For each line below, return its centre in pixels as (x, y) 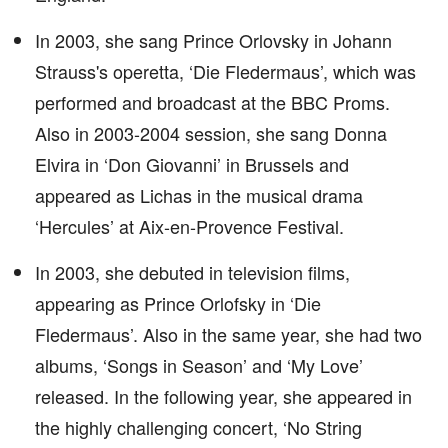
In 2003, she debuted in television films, (192, 272)
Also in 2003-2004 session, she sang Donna (211, 133)
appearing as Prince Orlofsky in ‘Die (178, 303)
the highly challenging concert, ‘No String (198, 427)
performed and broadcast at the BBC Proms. (212, 102)
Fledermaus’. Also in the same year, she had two (228, 334)
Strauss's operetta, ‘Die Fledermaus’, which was (225, 71)
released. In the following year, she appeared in (223, 396)
